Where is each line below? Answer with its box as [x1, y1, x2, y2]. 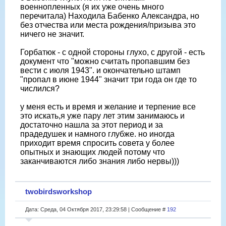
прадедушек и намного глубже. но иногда [20, 129, 175, 138]
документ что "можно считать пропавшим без [20, 56, 190, 66]
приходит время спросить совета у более [20, 138, 175, 147]
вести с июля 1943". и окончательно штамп [20, 66, 181, 75]
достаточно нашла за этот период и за [20, 120, 163, 129]
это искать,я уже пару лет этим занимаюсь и [20, 111, 185, 120]
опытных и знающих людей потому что [20, 147, 165, 156]
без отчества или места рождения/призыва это [20, 20, 196, 29]
